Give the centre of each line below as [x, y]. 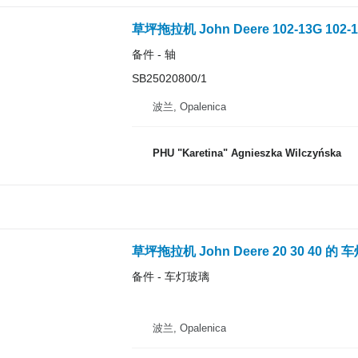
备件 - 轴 [153, 54]
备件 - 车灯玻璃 [170, 276]
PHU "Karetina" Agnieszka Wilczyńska [247, 153]
